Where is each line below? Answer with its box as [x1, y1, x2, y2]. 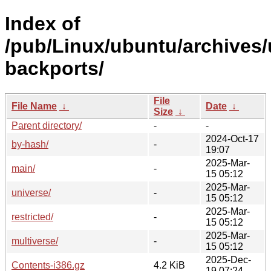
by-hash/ [11, 139, 48, 149]
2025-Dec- [206, 254, 251, 265]
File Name [11, 100, 57, 111]
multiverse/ [11, 235, 58, 246]
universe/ [11, 187, 51, 198]
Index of [5, 13, 80, 35]
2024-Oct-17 [206, 133, 259, 144]
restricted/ [11, 211, 53, 222]
